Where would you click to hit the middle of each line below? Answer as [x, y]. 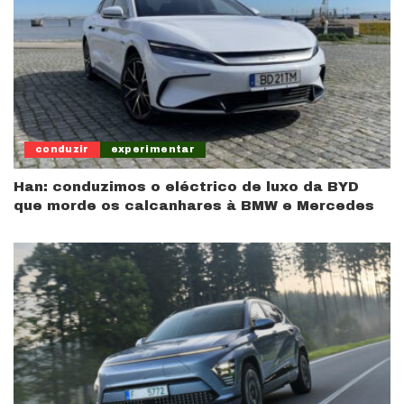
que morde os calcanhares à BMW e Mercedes [194, 205]
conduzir [62, 149]
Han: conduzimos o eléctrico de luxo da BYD [186, 186]
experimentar [152, 149]
